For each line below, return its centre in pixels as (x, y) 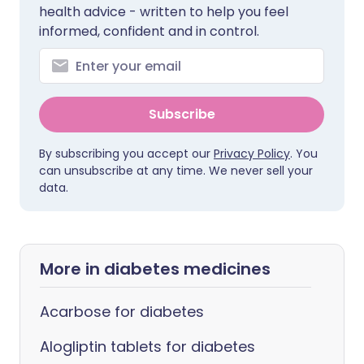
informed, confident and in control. (149, 31)
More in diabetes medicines (155, 269)
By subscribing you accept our (126, 154)
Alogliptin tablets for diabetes (147, 347)
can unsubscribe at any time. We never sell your (176, 171)
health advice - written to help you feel (164, 12)
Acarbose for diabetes (122, 312)
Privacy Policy (252, 154)
